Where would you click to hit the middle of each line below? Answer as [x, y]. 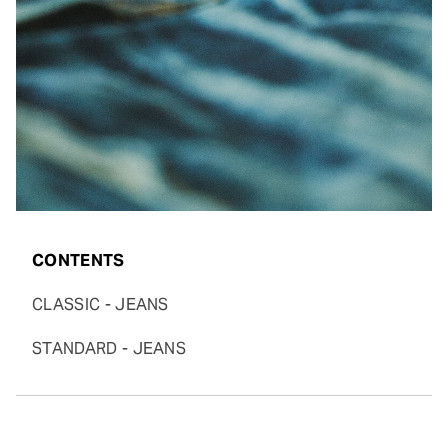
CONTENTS [78, 261]
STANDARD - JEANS [109, 349]
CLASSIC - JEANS [100, 305]
